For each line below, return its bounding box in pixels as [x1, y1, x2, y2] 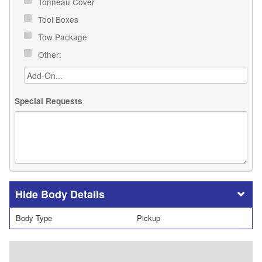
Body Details [41, 186, 105, 202]
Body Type [16, 212, 52, 223]
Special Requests [15, 95, 82, 106]
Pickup [137, 212, 160, 223]
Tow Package [38, 31, 89, 43]
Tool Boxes [38, 13, 81, 26]
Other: [38, 49, 64, 61]
